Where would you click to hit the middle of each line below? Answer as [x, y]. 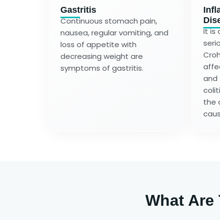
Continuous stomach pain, [109, 21]
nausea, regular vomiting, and [114, 32]
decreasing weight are [102, 56]
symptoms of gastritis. [102, 68]
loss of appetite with [98, 44]
